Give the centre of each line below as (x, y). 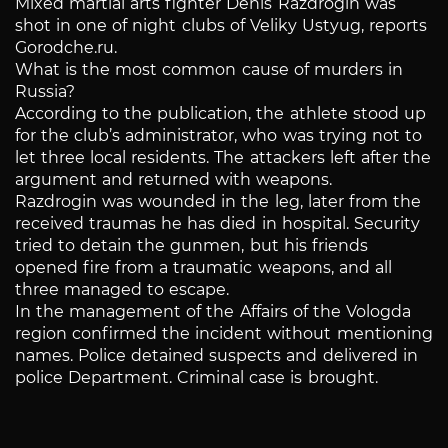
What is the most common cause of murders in (209, 70)
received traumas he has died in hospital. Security (217, 224)
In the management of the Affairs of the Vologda (213, 312)
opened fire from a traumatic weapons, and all (203, 268)
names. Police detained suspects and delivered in (216, 356)
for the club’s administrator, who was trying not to (218, 136)
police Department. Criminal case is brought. (196, 378)
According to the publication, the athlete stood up (220, 114)
